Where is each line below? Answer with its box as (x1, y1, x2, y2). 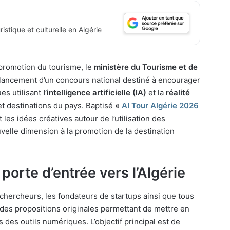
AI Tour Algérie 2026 (122, 101, 199, 111)
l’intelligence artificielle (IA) (43, 88, 146, 98)
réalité (166, 88, 190, 98)
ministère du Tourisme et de (94, 62, 198, 72)
